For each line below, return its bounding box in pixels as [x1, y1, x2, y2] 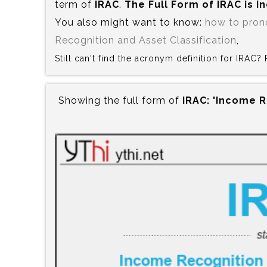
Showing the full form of [58, 94, 183, 106]
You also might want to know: [55, 16, 205, 28]
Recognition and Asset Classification [55, 34, 237, 46]
